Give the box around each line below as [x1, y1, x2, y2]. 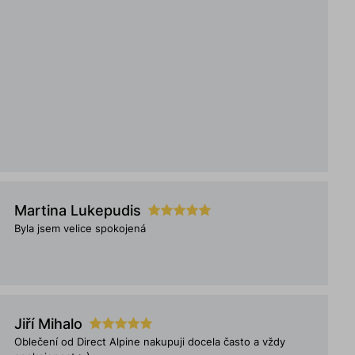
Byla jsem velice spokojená [14, 223, 147, 235]
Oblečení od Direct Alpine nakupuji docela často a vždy [14, 336, 286, 348]
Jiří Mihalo [14, 315, 83, 332]
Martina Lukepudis [14, 202, 142, 219]
